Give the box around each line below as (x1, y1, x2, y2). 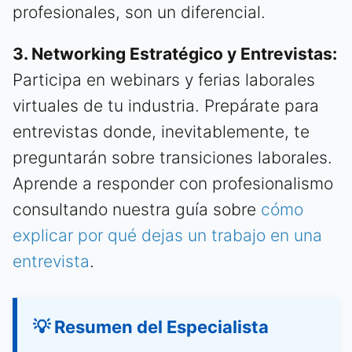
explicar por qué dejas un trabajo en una (13, 225, 322, 245)
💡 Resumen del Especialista (33, 316, 269, 337)
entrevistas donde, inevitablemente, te (13, 121, 310, 141)
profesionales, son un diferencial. (13, 2, 266, 22)
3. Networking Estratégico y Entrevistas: (13, 43, 337, 64)
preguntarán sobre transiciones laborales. (13, 147, 332, 167)
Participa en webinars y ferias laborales (13, 69, 315, 90)
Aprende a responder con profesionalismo (13, 173, 333, 193)
